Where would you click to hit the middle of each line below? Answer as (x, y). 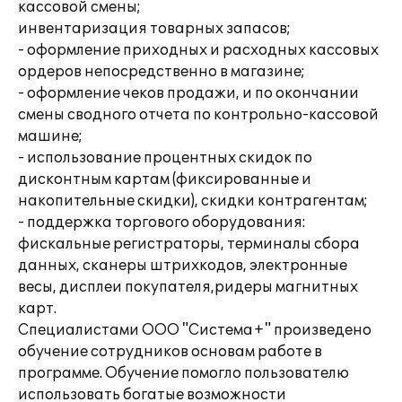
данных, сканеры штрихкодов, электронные (183, 266)
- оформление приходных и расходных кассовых (198, 50)
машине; (50, 136)
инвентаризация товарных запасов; (154, 29)
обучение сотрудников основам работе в (170, 352)
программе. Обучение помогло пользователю (184, 373)
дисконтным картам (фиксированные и (165, 179)
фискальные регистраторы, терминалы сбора (189, 244)
